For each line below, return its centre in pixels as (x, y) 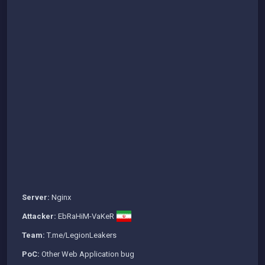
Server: (36, 198)
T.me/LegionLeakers (82, 235)
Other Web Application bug (87, 254)
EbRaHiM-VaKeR (86, 216)
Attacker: (39, 216)
